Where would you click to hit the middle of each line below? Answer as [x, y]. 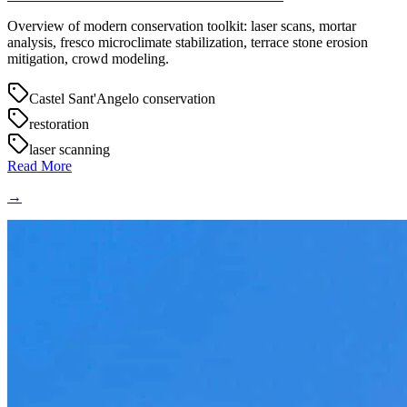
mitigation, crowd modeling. [88, 59]
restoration [59, 124]
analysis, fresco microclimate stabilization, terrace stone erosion [188, 43]
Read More [40, 166]
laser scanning [69, 150]
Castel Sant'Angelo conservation [122, 99]
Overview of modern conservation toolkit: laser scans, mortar [182, 26]
